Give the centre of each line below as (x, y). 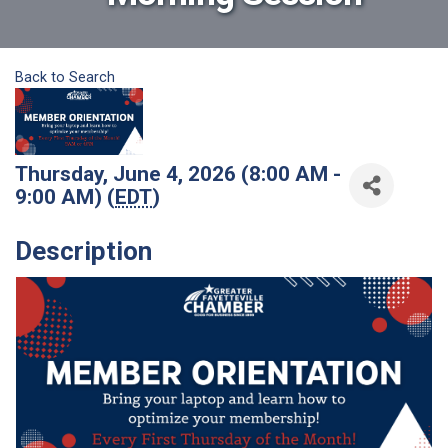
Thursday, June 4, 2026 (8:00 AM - (178, 174)
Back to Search (65, 78)
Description (83, 251)
